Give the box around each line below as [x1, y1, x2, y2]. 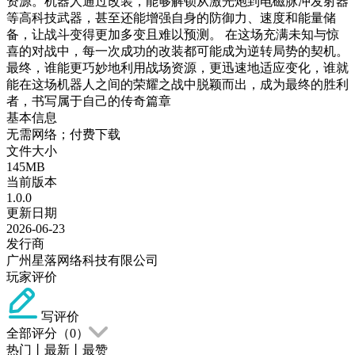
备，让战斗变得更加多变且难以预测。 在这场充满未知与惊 [6, 27, 339, 41]
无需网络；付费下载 [6, 127, 120, 141]
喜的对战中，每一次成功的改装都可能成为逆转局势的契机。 [6, 44, 349, 58]
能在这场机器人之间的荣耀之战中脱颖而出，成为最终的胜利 [6, 77, 349, 91]
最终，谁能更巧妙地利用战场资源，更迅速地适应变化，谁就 [6, 60, 349, 74]
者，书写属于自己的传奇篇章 [6, 94, 171, 108]
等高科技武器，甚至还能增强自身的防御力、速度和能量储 [6, 10, 336, 25]
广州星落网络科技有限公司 [6, 253, 158, 267]
